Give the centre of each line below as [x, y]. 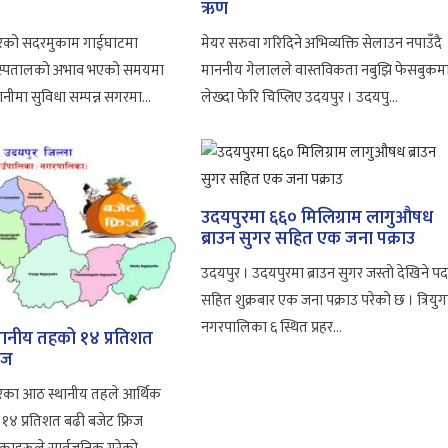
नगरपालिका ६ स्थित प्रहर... [272, 327]
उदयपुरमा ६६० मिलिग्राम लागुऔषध [317, 217]
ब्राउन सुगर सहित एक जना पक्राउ [308, 238]
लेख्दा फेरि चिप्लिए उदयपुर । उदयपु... [300, 97]
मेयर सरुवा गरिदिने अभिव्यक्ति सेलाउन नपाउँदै [322, 43]
